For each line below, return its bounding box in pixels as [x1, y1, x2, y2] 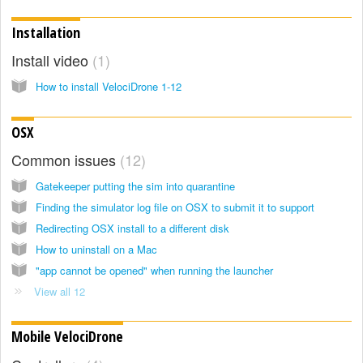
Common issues [11, 148, 120, 170]
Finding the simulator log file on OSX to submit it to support [36, 199, 314, 215]
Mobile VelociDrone [11, 327, 123, 347]
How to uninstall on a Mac [36, 241, 157, 257]
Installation [11, 22, 80, 42]
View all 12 [34, 283, 85, 299]
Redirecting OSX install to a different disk [36, 220, 229, 236]
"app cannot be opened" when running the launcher [36, 262, 273, 278]
